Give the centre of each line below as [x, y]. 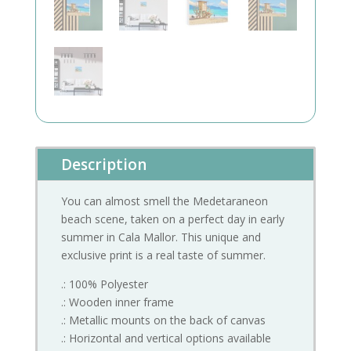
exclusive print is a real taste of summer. [165, 255]
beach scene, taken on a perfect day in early [172, 219]
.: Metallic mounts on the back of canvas [163, 320]
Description [103, 165]
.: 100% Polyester [104, 284]
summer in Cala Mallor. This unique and [161, 237]
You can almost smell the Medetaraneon [164, 201]
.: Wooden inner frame [117, 302]
